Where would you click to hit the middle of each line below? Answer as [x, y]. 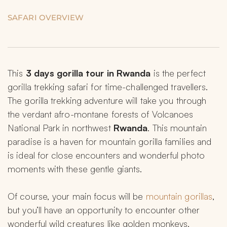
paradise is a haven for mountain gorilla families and [110, 142]
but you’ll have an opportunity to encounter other [104, 210]
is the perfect [179, 73]
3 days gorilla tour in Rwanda [89, 73]
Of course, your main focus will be [77, 196]
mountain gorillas [179, 196]
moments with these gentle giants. [75, 169]
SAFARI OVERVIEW [46, 18]
